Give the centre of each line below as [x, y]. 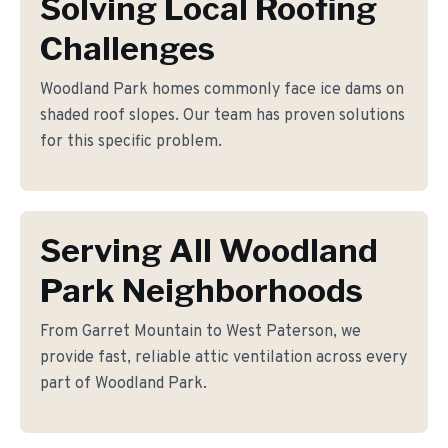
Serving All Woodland [209, 250]
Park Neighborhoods [201, 290]
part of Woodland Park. [123, 384]
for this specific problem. [131, 142]
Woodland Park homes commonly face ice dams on [222, 90]
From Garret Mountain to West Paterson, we [200, 332]
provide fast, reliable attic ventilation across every [223, 358]
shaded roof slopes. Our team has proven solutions [222, 116]
